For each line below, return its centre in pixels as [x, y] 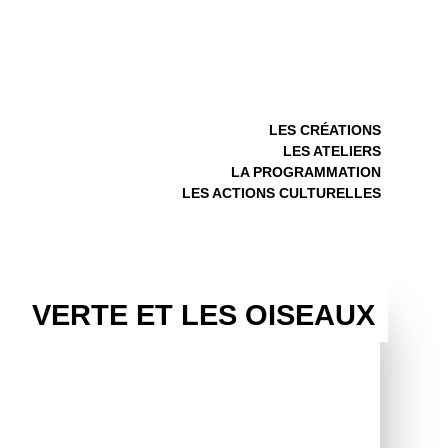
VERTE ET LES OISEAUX [204, 315]
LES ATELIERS [331, 151]
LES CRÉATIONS [324, 130]
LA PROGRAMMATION [305, 172]
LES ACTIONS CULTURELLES [281, 193]
